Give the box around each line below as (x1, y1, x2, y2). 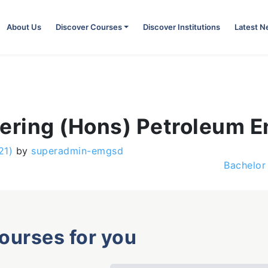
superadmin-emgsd (28, 145, 123, 157)
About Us (6, 22, 41, 32)
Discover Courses (55, 22, 122, 32)
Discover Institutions (143, 22, 220, 32)
